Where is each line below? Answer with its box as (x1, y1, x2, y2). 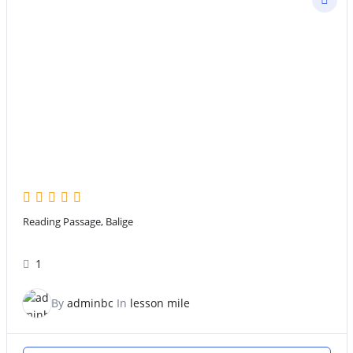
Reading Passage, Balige (22, 215, 133, 229)
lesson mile (129, 295, 190, 311)
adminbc (66, 295, 113, 311)
